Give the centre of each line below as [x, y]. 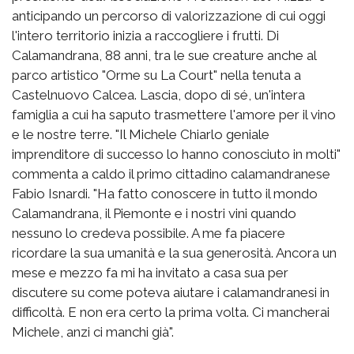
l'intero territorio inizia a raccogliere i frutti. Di [145, 36]
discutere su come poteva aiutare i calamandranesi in [171, 293]
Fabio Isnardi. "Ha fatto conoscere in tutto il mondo [165, 194]
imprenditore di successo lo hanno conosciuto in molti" [176, 154]
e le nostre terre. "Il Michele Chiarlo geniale [141, 135]
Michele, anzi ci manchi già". [96, 332]
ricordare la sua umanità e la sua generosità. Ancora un [174, 253]
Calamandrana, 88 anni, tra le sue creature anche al [164, 56]
